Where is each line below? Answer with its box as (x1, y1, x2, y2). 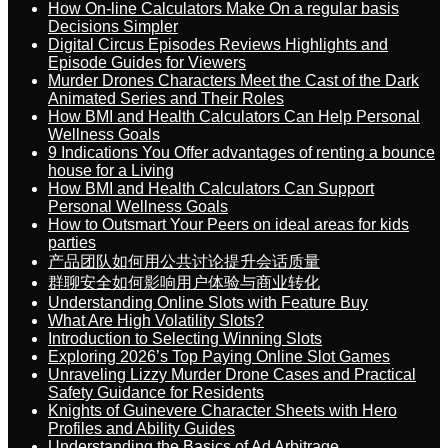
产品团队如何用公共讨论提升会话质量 (48, 253, 320, 270)
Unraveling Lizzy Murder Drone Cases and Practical (48, 366, 416, 383)
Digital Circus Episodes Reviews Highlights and (48, 36, 388, 53)
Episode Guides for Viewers (48, 54, 246, 71)
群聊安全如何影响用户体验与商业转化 (48, 274, 320, 291)
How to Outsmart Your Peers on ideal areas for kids (48, 216, 409, 233)
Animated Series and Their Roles (48, 90, 284, 107)
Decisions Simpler (48, 18, 178, 35)
